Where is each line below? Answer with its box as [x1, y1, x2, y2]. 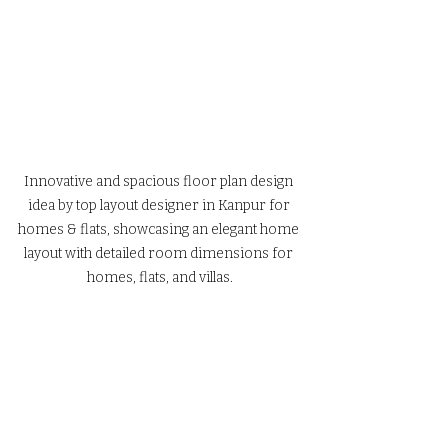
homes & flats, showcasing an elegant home [18, 221, 302, 239]
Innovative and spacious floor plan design [24, 173, 296, 191]
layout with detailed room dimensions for [24, 245, 296, 263]
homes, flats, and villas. [87, 269, 233, 287]
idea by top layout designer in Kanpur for [27, 197, 293, 215]
